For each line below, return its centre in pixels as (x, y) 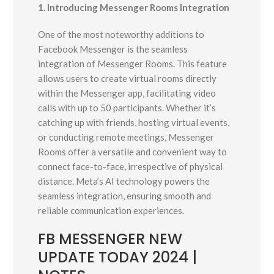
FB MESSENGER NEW (110, 239)
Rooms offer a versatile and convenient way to (133, 152)
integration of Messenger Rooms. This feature (133, 64)
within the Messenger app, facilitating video (127, 93)
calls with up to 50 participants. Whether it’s (127, 108)
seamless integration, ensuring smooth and (125, 196)
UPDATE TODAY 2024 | (118, 257)
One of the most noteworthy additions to (121, 35)
